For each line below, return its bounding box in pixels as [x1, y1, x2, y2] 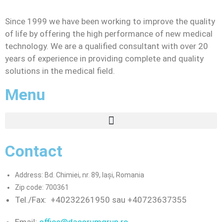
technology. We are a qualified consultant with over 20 [5, 41, 208, 51]
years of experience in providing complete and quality [5, 54, 204, 63]
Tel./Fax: [15, 195, 51, 205]
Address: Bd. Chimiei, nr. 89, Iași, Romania [15, 171, 144, 179]
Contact [5, 142, 62, 161]
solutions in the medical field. [5, 66, 115, 76]
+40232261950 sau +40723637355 [51, 195, 187, 205]
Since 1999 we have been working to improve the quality [5, 16, 215, 26]
